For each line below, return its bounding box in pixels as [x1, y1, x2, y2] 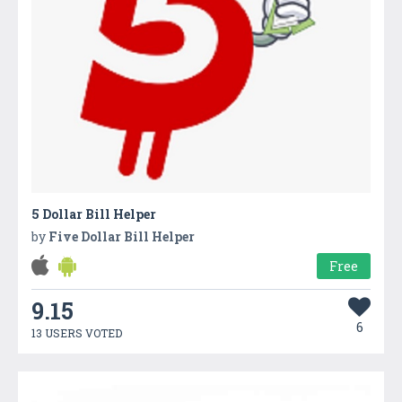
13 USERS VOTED [31, 325, 122, 340]
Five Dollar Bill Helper [48, 227, 195, 245]
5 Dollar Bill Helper [31, 205, 156, 223]
